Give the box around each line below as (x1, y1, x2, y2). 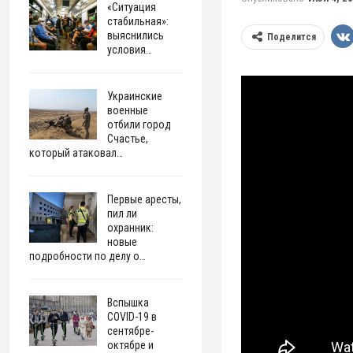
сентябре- (107, 325, 154, 337)
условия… (107, 43, 153, 56)
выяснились (107, 29, 165, 42)
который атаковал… (29, 147, 124, 159)
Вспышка (107, 296, 150, 309)
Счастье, (107, 132, 149, 145)
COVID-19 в (107, 310, 158, 323)
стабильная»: (107, 15, 169, 28)
